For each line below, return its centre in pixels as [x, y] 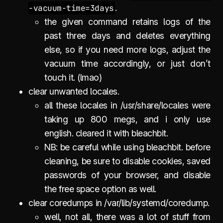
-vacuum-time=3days [71, 8]
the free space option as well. [100, 189]
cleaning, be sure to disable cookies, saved [127, 161]
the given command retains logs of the [127, 21]
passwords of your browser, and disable [127, 175]
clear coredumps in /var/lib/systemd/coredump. [119, 203]
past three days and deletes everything [127, 35]
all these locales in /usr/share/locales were [127, 105]
